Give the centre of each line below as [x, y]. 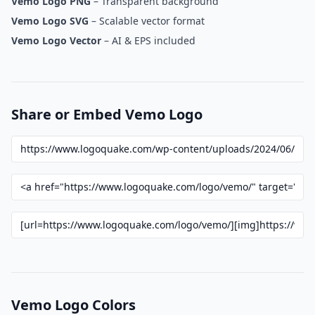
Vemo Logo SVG [50, 21]
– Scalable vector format [147, 21]
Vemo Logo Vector [56, 40]
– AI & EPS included [148, 40]
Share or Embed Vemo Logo [107, 114]
